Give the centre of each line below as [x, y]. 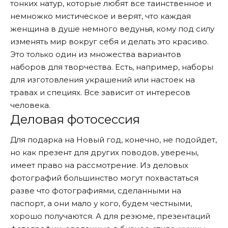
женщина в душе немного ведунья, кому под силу [112, 28]
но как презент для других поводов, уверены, [104, 153]
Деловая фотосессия [75, 119]
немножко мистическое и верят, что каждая [101, 16]
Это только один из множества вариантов [96, 54]
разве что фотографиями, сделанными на [96, 191]
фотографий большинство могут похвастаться [104, 178]
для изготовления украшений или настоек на [103, 79]
